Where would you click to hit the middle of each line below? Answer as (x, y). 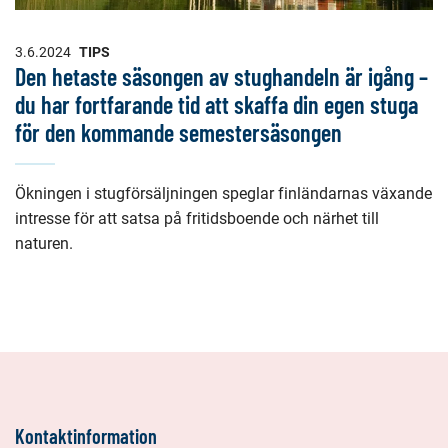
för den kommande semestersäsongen (178, 133)
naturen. (44, 244)
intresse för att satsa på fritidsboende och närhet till (197, 219)
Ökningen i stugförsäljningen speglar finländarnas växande (223, 194)
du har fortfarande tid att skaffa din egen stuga (216, 105)
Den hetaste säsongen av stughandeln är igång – (221, 77)
